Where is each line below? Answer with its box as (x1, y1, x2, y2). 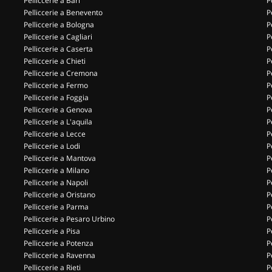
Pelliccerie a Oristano (24, 189, 95, 200)
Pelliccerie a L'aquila (24, 117, 92, 127)
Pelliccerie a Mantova (24, 153, 96, 163)
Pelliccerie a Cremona (24, 68, 98, 78)
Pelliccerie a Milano (24, 165, 89, 175)
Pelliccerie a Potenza (24, 238, 93, 248)
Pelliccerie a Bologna (24, 19, 94, 30)
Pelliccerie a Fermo (24, 80, 88, 90)
